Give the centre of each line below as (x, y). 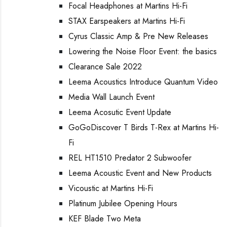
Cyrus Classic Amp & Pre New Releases (138, 36)
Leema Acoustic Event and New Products (140, 173)
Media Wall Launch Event (111, 97)
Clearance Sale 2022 (105, 67)
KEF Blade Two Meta (105, 219)
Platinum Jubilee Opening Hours (123, 203)
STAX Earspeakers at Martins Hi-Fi (127, 21)
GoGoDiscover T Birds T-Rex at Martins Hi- (144, 127)
